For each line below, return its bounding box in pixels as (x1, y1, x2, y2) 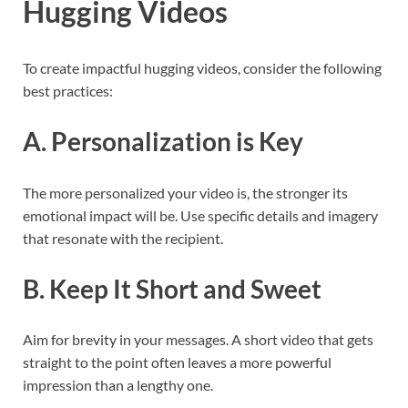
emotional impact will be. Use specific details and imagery (23, 206, 378, 224)
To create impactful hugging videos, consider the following (23, 59, 382, 77)
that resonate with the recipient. (23, 229, 223, 247)
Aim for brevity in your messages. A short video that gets (23, 330, 373, 348)
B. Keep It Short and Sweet (23, 272, 321, 304)
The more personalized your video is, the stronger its (23, 183, 348, 201)
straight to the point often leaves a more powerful (23, 352, 331, 371)
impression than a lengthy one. (23, 375, 213, 393)
